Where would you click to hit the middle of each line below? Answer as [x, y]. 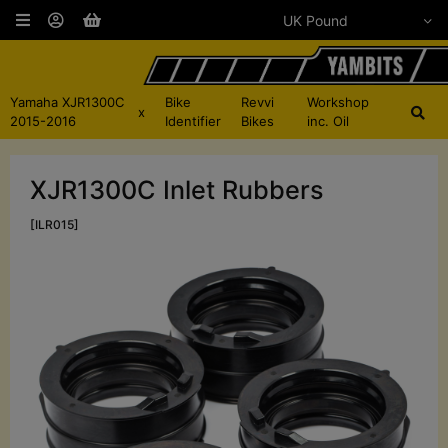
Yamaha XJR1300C [67, 102]
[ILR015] [54, 225]
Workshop [338, 102]
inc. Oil [328, 121]
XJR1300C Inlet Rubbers [177, 190]
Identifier [192, 121]
